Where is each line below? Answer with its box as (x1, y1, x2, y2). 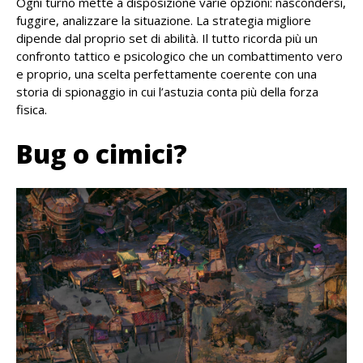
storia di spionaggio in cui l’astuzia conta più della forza (16, 83, 318, 100)
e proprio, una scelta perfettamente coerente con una (16, 66, 317, 83)
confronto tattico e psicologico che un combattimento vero (16, 48, 343, 65)
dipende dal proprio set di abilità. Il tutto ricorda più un (16, 30, 318, 47)
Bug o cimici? (16, 136, 187, 172)
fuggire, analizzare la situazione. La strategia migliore (16, 12, 311, 29)
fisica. (16, 101, 47, 118)
